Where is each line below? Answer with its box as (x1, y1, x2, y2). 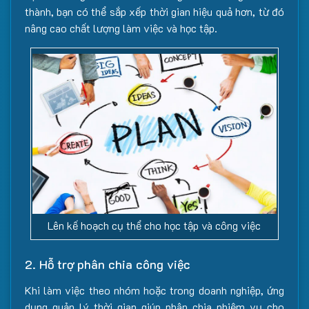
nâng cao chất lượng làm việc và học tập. (25, 21, 217, 36)
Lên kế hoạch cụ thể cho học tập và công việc (48, 218, 261, 233)
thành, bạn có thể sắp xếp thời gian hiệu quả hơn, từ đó (25, 4, 284, 19)
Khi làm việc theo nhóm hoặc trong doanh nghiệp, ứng (25, 283, 284, 298)
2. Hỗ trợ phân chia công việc (25, 256, 190, 273)
